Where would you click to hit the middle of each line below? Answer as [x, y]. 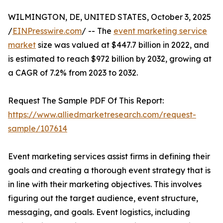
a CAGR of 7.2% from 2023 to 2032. [73, 73]
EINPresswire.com [47, 31]
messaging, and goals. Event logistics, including [99, 212]
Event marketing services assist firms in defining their [109, 157]
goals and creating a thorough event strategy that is [109, 170]
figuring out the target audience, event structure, [103, 198]
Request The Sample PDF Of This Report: [86, 101]
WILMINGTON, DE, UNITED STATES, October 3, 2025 [110, 17]
